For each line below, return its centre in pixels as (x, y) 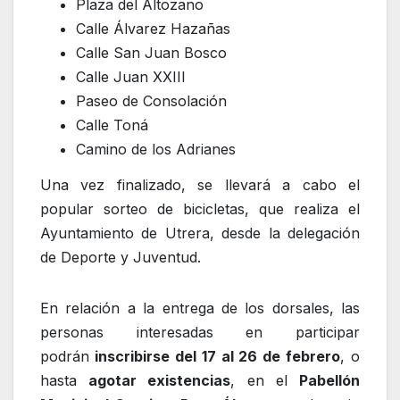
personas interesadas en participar (200, 333)
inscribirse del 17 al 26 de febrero (215, 357)
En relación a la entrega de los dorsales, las (200, 308)
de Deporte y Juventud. (123, 258)
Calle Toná (112, 125)
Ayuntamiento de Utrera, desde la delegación (200, 233)
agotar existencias (160, 381)
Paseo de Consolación (151, 101)
